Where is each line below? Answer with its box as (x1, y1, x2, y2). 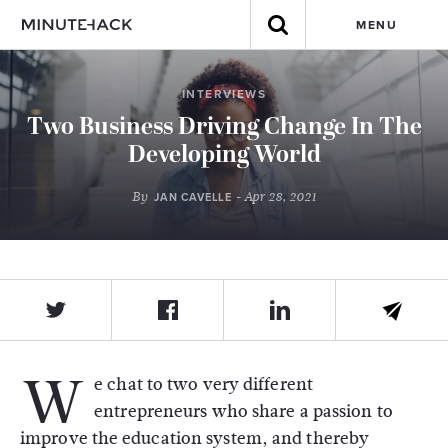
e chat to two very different (94, 372, 313, 397)
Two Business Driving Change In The (26, 115, 422, 141)
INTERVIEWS (181, 87, 267, 101)
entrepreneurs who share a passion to (94, 399, 393, 424)
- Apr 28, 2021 (231, 188, 316, 206)
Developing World (127, 143, 321, 169)
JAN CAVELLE (154, 191, 232, 204)
